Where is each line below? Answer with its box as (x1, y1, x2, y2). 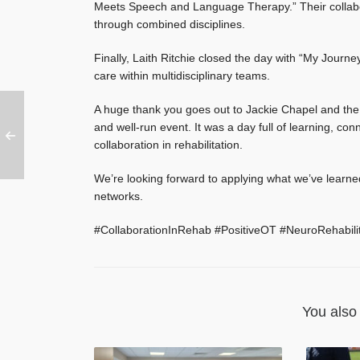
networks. (94, 189, 143, 202)
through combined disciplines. (94, 17, 245, 31)
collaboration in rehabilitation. (94, 137, 243, 151)
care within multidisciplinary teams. (94, 68, 270, 82)
